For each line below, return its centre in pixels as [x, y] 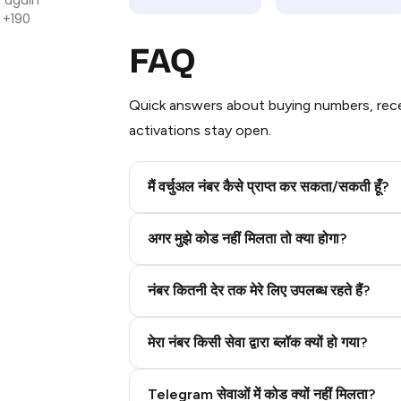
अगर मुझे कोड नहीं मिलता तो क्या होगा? [247, 239]
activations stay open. [200, 130]
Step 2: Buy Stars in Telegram [252, 224]
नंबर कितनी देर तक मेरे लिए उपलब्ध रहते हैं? [259, 290]
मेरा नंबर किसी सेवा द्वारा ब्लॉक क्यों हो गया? [257, 342]
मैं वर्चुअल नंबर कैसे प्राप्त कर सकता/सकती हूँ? [268, 187]
